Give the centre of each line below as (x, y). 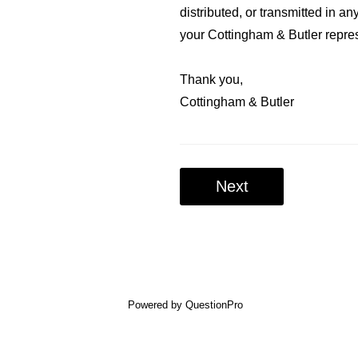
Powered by (157, 304)
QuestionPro (214, 304)
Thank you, (211, 79)
